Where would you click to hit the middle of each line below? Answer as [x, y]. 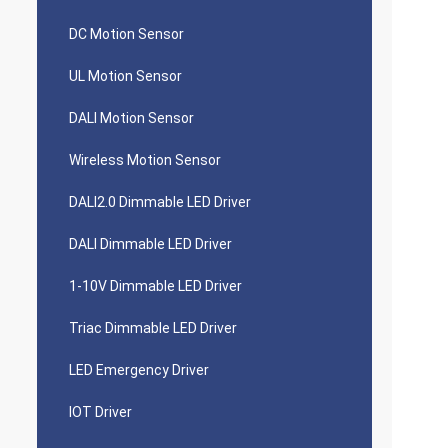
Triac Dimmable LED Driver [153, 328]
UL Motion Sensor [125, 76]
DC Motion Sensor [126, 34]
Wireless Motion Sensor [145, 160]
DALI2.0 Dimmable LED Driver [160, 202]
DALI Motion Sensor [131, 118]
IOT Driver [100, 412]
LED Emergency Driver [139, 370]
